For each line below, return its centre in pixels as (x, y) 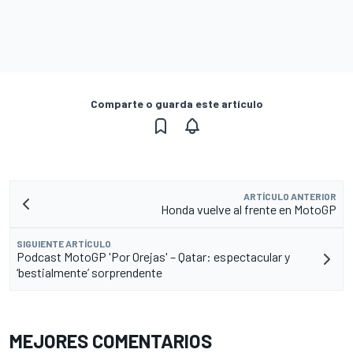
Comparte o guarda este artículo (176, 104)
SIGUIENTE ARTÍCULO (64, 244)
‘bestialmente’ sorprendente (89, 273)
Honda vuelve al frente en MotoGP (249, 210)
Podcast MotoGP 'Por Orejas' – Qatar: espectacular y (153, 257)
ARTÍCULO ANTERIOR (290, 197)
